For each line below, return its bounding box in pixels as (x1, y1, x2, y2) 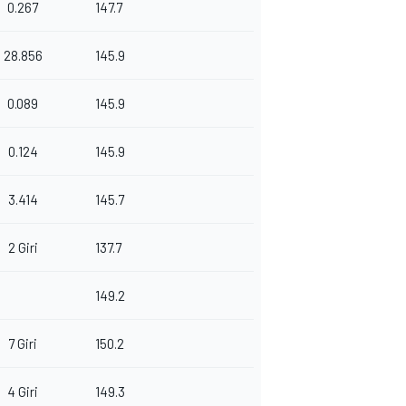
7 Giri (8, 335, 37, 353)
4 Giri (7, 383, 38, 401)
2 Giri (7, 239, 38, 256)
